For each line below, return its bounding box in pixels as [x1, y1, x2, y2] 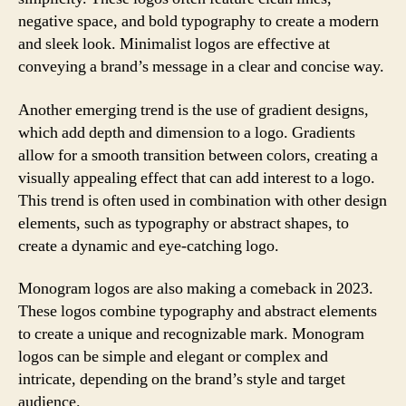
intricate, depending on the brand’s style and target [18, 369, 345, 390]
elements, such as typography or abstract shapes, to [18, 212, 349, 234]
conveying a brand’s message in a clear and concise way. [18, 56, 384, 77]
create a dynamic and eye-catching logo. [18, 235, 279, 256]
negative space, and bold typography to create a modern [18, 11, 379, 32]
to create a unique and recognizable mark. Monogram [18, 324, 364, 344]
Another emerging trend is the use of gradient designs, [18, 99, 369, 121]
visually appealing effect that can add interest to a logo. [18, 167, 375, 188]
